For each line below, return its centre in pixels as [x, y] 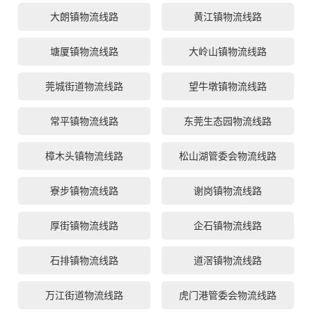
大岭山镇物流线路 [228, 52]
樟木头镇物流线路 [84, 156]
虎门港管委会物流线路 [228, 296]
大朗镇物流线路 [84, 17]
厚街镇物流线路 [84, 226]
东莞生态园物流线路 [228, 122]
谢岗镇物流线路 [228, 191]
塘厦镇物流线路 [84, 52]
